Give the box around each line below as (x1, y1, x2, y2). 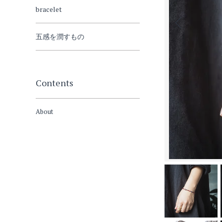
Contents (36, 77, 73, 89)
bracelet (36, 4, 62, 14)
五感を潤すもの (36, 32, 84, 41)
